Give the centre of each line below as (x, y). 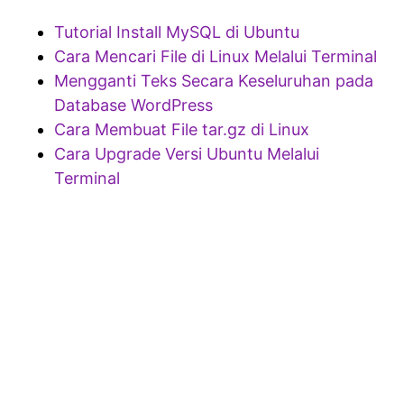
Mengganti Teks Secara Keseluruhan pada (214, 80)
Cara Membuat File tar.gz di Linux (182, 129)
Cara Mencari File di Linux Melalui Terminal (216, 56)
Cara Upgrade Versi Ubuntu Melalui (187, 153)
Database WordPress (133, 105)
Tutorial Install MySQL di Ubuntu (177, 32)
